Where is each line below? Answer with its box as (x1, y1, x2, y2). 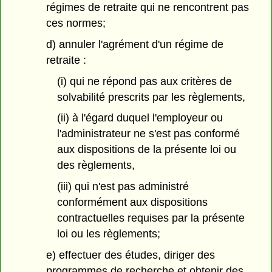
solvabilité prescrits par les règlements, (56, 90, 245, 103)
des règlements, (56, 159, 135, 172)
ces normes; (46, 17, 106, 30)
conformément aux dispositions (56, 196, 208, 209)
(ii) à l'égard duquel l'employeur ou (56, 112, 223, 124)
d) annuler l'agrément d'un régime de (46, 38, 224, 50)
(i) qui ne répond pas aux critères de (56, 75, 232, 87)
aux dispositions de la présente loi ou (56, 143, 236, 156)
